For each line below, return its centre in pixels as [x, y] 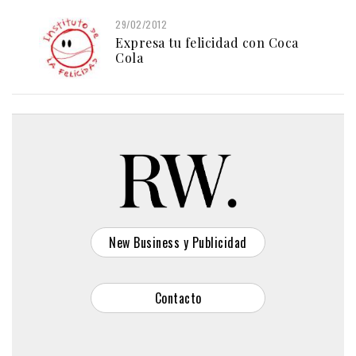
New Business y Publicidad [178, 242]
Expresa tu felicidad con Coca [207, 42]
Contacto [178, 298]
